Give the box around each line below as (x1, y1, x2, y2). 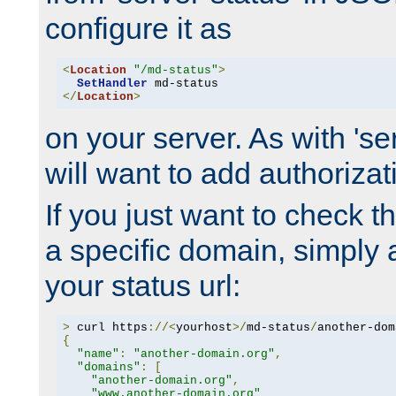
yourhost (175, 320, 232, 334)
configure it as (45, 11, 232, 46)
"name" (76, 346, 119, 361)
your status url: (45, 269, 240, 303)
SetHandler (76, 76, 148, 90)
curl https (69, 320, 148, 334)
